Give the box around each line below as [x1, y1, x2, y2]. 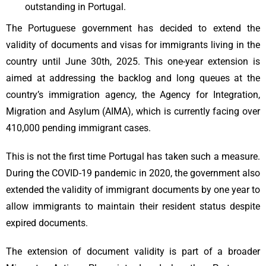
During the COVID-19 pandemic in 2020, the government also [6, 167, 260, 179]
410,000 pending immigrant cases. [6, 122, 151, 134]
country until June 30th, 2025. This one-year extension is [6, 56, 260, 68]
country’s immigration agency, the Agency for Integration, [6, 89, 260, 101]
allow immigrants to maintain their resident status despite [6, 201, 260, 213]
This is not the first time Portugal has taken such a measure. [6, 151, 260, 163]
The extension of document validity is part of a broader [6, 246, 260, 258]
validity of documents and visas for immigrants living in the [6, 39, 260, 51]
